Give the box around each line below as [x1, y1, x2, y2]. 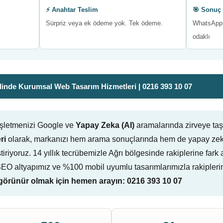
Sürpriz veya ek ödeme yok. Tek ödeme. [46, 19, 163, 27]
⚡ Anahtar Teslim [46, 6, 99, 13]
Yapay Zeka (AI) [76, 121, 134, 129]
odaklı [192, 33, 210, 40]
